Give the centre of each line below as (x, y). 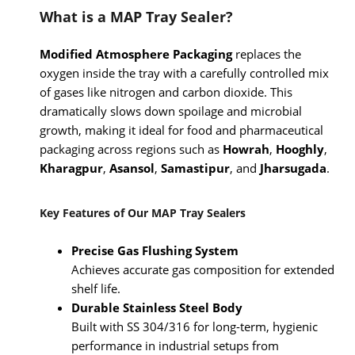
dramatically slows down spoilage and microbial (171, 111)
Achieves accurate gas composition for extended (203, 269)
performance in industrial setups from (175, 345)
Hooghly (300, 149)
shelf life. (96, 288)
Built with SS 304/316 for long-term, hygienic (195, 326)
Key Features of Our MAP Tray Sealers (143, 212)
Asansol (132, 168)
